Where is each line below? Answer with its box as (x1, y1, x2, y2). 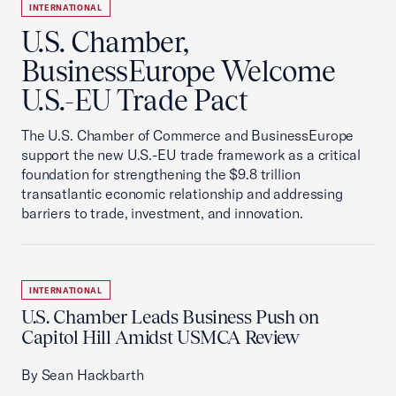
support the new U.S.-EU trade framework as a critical (21, 146, 361, 164)
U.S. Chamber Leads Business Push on (21, 306, 319, 329)
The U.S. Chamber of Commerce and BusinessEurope (21, 126, 354, 145)
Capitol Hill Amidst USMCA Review (21, 326, 300, 349)
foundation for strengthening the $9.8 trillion (21, 165, 301, 184)
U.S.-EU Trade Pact (21, 84, 247, 118)
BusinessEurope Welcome (21, 55, 336, 88)
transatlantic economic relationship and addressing (21, 185, 343, 203)
